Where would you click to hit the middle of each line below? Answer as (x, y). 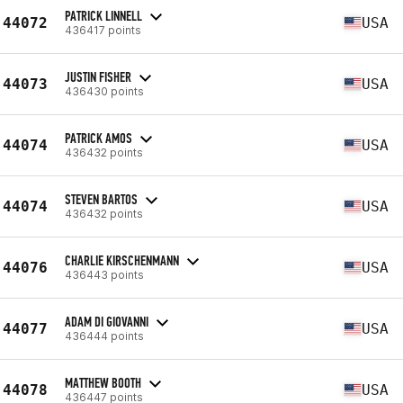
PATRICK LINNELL (103, 15)
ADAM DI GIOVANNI (107, 321)
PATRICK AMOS (99, 138)
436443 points (104, 274)
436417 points (103, 30)
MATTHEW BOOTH (103, 382)
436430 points (104, 91)
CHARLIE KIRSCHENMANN (122, 260)
